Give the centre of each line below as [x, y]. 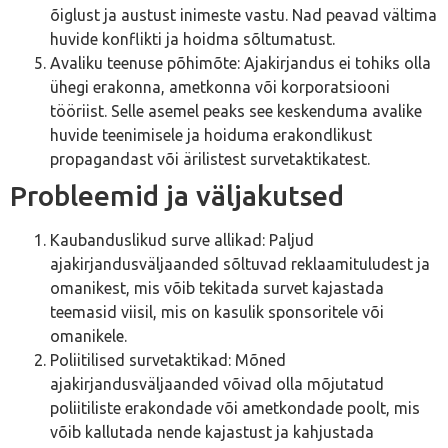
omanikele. [88, 336]
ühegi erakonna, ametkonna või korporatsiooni [220, 87]
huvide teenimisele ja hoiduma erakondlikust [211, 135]
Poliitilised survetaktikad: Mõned [168, 360]
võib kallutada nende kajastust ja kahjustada [212, 432]
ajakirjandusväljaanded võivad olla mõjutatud [217, 384]
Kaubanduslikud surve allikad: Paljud [182, 240]
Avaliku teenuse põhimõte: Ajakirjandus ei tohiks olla [240, 63]
